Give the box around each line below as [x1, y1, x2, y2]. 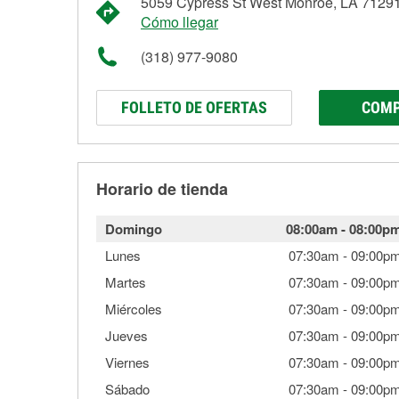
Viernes [105, 353, 150, 371]
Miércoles [105, 299, 162, 318]
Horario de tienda [96, 177, 228, 200]
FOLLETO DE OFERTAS [121, 98, 267, 117]
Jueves [105, 326, 148, 345]
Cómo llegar [141, 12, 218, 32]
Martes [105, 273, 146, 291]
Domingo [105, 219, 162, 239]
